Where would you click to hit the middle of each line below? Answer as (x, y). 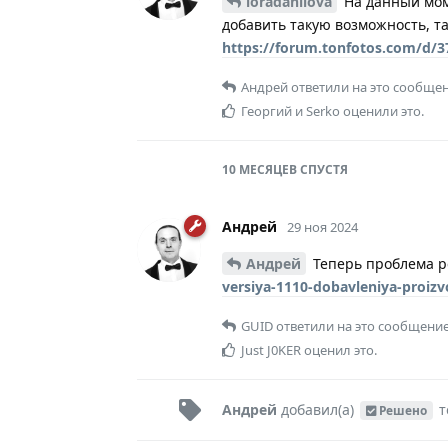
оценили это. (382, 110)
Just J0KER (271, 349)
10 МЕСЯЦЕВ (259, 169)
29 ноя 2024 (322, 226)
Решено (402, 409)
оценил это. (339, 349)
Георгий (266, 110)
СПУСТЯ (322, 169)
